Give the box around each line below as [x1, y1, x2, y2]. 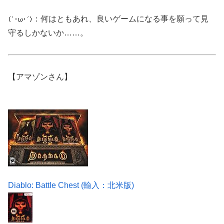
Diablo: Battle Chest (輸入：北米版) [8, 180, 134, 189]
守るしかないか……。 [8, 28, 88, 37]
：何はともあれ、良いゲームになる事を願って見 [32, 14, 208, 23]
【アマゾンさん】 [8, 72, 72, 81]
